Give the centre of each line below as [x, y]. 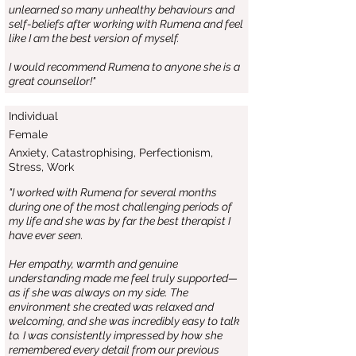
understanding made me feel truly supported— [123, 278]
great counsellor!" [52, 81]
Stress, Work [41, 167]
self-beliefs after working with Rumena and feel [126, 24]
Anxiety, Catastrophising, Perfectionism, [111, 153]
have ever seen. [46, 235]
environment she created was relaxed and [111, 307]
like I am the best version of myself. [94, 38]
